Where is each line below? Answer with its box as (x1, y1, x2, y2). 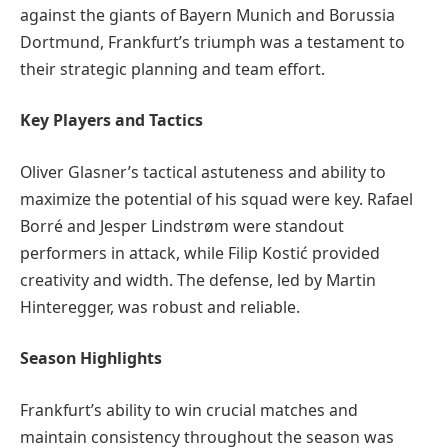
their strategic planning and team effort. (20, 57, 325, 80)
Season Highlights (20, 347, 162, 370)
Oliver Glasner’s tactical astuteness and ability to (20, 160, 386, 183)
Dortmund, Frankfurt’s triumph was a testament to (20, 30, 405, 53)
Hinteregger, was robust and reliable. (20, 295, 300, 318)
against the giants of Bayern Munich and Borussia (20, 3, 395, 26)
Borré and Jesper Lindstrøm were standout (20, 214, 344, 237)
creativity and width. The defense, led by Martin (20, 268, 376, 291)
